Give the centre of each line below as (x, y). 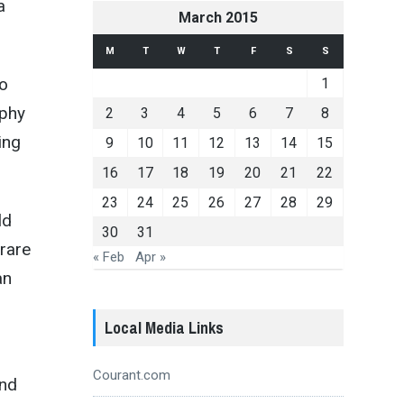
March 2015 (218, 17)
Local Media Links (164, 327)
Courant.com (131, 375)
